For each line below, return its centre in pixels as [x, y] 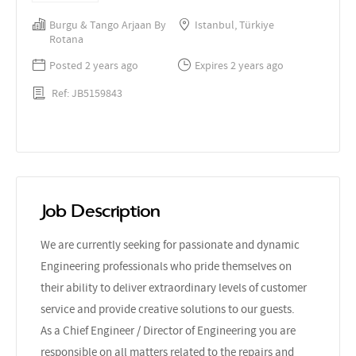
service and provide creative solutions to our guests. [168, 309]
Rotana [66, 39]
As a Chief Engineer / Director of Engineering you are [168, 330]
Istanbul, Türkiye [234, 25]
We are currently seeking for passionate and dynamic [170, 244]
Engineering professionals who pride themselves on [166, 266]
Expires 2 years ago [239, 65]
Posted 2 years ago [94, 65]
